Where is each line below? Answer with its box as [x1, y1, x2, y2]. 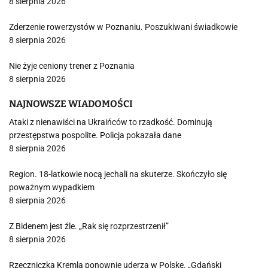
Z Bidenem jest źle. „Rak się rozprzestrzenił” [9, 221, 169, 231]
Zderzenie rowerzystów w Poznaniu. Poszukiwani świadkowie [9, 22, 237, 32]
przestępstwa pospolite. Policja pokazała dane [9, 130, 181, 140]
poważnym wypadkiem [9, 182, 95, 192]
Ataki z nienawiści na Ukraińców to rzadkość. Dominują [9, 117, 212, 127]
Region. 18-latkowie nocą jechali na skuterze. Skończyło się [9, 169, 227, 179]
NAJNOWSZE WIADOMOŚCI [9, 98, 133, 109]
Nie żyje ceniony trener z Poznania [9, 61, 135, 71]
